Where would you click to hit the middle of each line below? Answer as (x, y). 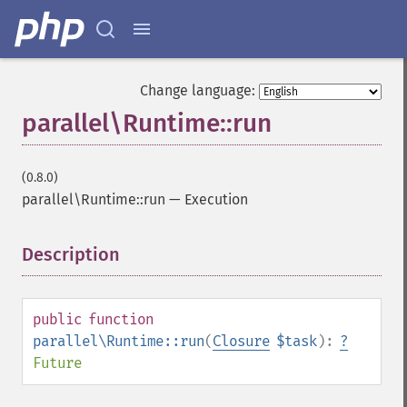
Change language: (198, 90)
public (57, 319)
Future (57, 363)
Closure (241, 341)
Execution (216, 199)
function (121, 319)
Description (71, 254)
